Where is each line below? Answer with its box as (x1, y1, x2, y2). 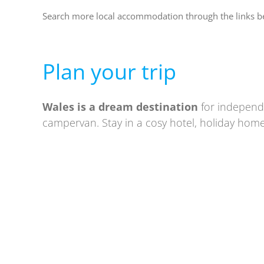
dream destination (98, 99, 198, 114)
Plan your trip (42, 57, 176, 86)
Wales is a (42, 99, 98, 114)
